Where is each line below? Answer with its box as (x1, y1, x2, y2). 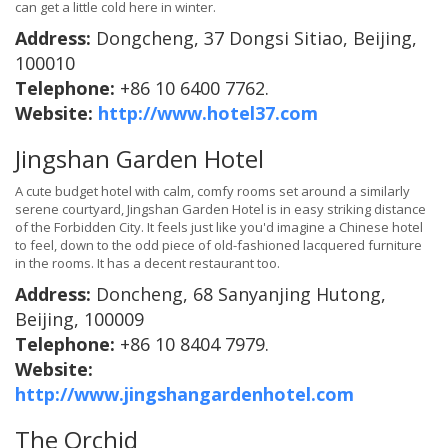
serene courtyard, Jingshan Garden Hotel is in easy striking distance (15, 200, 426, 219)
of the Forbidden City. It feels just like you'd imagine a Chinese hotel (15, 218, 423, 237)
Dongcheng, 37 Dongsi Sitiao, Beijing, (96, 26, 417, 51)
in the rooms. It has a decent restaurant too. (15, 254, 280, 273)
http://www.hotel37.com (98, 101, 318, 126)
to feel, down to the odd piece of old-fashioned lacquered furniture (15, 236, 422, 255)
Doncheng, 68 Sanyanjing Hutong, (96, 282, 386, 307)
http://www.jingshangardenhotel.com (15, 382, 354, 407)
